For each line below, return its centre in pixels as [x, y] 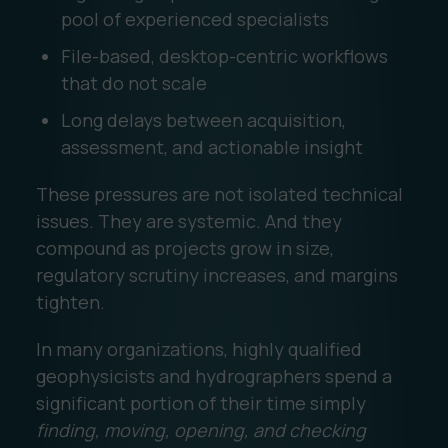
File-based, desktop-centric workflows [224, 55]
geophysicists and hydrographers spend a [213, 375]
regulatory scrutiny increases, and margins [216, 274]
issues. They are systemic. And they [188, 220]
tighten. [70, 301]
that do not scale [133, 82]
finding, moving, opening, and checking [200, 429]
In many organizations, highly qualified [198, 348]
